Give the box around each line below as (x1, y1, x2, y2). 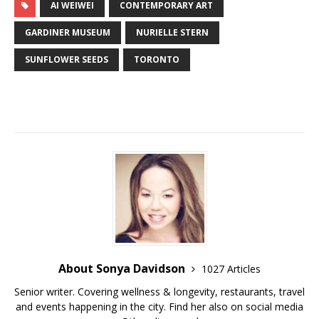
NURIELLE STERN (136, 26, 209, 39)
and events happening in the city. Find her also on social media (16, 300, 303, 314)
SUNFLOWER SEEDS (25, 53, 108, 66)
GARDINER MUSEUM (25, 26, 110, 39)
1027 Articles (202, 262, 261, 276)
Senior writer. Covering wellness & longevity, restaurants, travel (14, 285, 305, 299)
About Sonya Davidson (58, 261, 188, 277)
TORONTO (134, 53, 179, 66)
